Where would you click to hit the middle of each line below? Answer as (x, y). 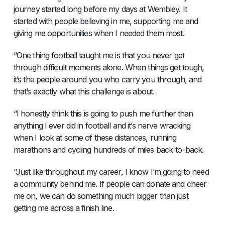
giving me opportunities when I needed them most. (99, 33)
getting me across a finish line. (64, 208)
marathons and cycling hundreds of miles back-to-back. (108, 149)
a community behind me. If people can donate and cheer (110, 184)
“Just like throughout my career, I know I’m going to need (111, 172)
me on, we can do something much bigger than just (101, 196)
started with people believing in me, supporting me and (106, 21)
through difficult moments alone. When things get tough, (109, 67)
